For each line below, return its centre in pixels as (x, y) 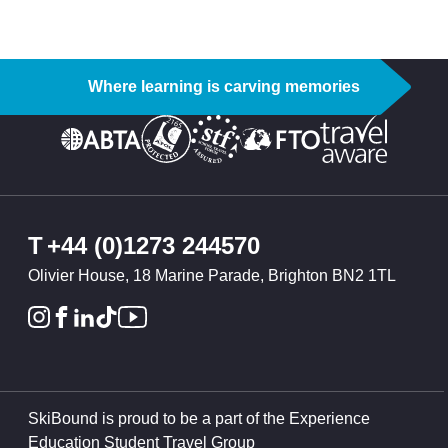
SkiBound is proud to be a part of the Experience (199, 418)
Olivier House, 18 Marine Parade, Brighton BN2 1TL (212, 276)
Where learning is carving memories (224, 87)
